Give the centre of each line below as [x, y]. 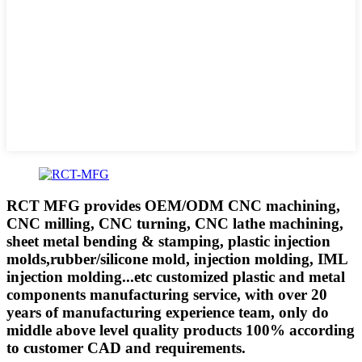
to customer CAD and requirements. [126, 347]
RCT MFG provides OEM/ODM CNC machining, [173, 205]
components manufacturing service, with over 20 [167, 294]
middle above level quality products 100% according [181, 330]
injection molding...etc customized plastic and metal [176, 276]
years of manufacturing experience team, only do [168, 312]
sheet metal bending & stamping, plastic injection [168, 241]
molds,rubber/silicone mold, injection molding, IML [177, 259]
